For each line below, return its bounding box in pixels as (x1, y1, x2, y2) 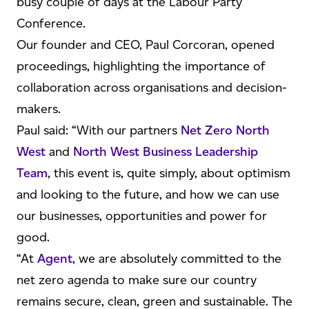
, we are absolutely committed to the (72, 251, 281, 266)
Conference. (17, 16, 86, 31)
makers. (17, 101, 61, 117)
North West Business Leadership (73, 144, 258, 159)
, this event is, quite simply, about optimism (48, 166, 290, 181)
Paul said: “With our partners (17, 123, 181, 138)
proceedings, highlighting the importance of (17, 59, 266, 74)
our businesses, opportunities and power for (17, 208, 267, 223)
